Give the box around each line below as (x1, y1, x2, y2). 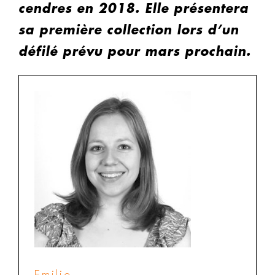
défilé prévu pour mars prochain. (18, 45, 251, 58)
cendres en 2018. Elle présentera (18, 2, 249, 15)
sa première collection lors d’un (18, 24, 239, 37)
